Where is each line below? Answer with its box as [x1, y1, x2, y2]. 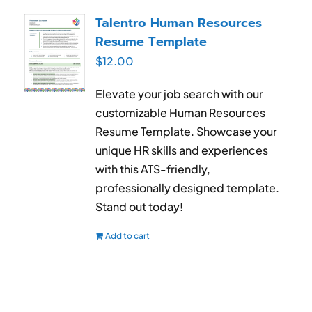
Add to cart [105, 230, 150, 241]
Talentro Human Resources [95, 13, 263, 33]
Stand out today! [95, 198, 184, 214]
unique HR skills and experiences [95, 142, 269, 157]
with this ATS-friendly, [95, 161, 211, 176]
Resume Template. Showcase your [95, 123, 278, 139]
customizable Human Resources [95, 104, 266, 120]
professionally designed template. [95, 180, 280, 195]
